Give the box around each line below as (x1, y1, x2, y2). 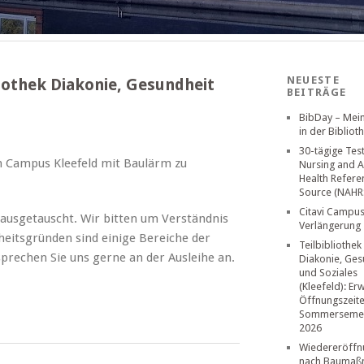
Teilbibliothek (298, 239, 362, 251)
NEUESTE (286, 74, 340, 86)
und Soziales (298, 266, 357, 279)
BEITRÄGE (286, 86, 347, 98)
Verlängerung (298, 219, 361, 232)
